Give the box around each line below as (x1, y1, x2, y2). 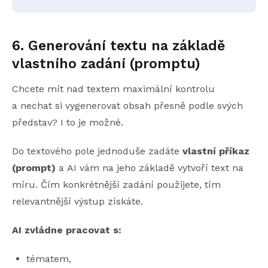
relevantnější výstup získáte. (12, 196, 143, 208)
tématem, (26, 253, 71, 265)
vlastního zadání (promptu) (12, 55, 200, 72)
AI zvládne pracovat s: (12, 224, 121, 236)
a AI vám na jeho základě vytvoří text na (56, 162, 243, 174)
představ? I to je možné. (12, 117, 123, 129)
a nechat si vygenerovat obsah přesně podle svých (12, 100, 243, 112)
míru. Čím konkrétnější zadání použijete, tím (12, 179, 221, 191)
